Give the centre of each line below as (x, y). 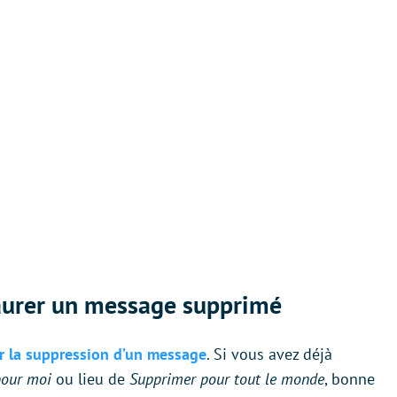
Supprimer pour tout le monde (227, 378)
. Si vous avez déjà (269, 354)
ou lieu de (90, 378)
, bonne (350, 378)
